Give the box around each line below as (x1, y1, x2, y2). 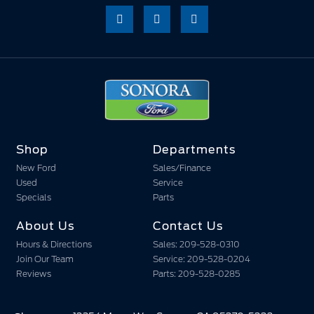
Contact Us (152, 219, 224, 233)
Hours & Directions (16, 239, 92, 250)
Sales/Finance (152, 163, 211, 174)
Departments (152, 143, 236, 157)
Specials (16, 192, 51, 203)
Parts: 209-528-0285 (152, 268, 240, 280)
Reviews (16, 268, 51, 280)
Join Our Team (16, 254, 74, 265)
